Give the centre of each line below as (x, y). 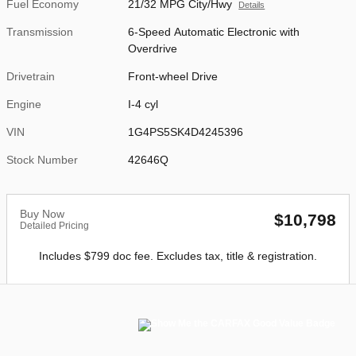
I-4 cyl (143, 104)
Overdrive (153, 48)
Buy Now (42, 214)
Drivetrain (31, 76)
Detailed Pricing (54, 226)
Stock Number (42, 160)
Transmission (40, 32)
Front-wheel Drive (173, 76)
